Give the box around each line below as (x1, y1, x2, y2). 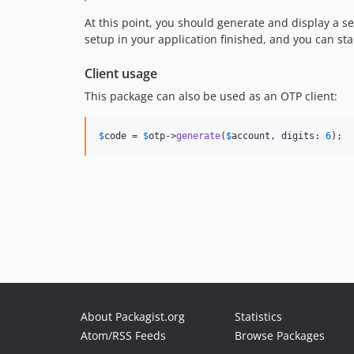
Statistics (235, 309, 282, 324)
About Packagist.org (81, 309, 185, 324)
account (232, 130, 270, 141)
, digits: (270, 130, 326, 141)
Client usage (85, 65, 157, 82)
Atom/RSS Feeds (81, 328, 166, 343)
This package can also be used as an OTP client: (85, 88, 337, 104)
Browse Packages (235, 328, 325, 343)
